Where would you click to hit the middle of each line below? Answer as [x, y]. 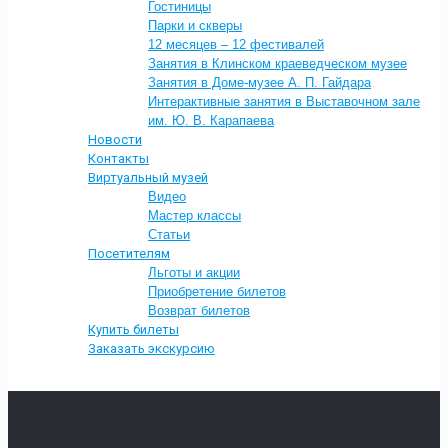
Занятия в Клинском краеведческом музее [277, 63]
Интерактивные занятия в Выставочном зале [284, 101]
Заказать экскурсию [151, 348]
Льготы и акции [194, 272]
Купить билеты [133, 329]
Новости [115, 139]
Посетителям [129, 253]
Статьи [169, 234]
